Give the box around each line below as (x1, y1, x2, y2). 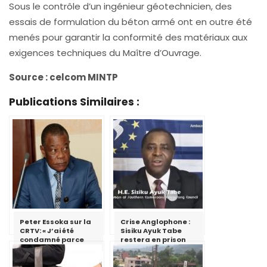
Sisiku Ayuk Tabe (120, 225, 182, 235)
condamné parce (20, 234, 84, 244)
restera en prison (120, 234, 186, 244)
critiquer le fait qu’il (20, 252, 95, 262)
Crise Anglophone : (120, 216, 190, 226)
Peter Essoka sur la (20, 216, 91, 226)
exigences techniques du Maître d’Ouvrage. (9, 46, 201, 59)
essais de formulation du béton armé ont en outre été (9, 15, 252, 28)
